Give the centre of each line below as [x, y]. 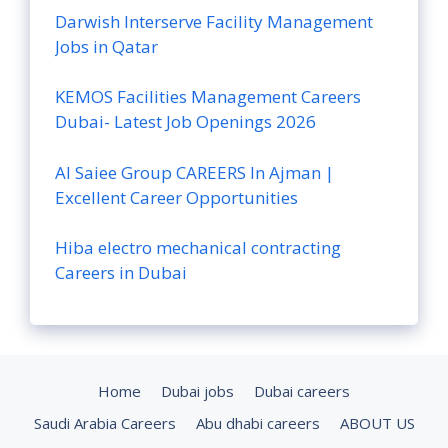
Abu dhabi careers [257, 423]
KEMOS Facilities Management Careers [208, 97]
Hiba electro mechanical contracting [198, 248]
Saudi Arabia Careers [104, 423]
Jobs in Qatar [106, 46]
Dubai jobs [197, 391]
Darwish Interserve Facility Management [214, 21]
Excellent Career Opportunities [176, 197]
